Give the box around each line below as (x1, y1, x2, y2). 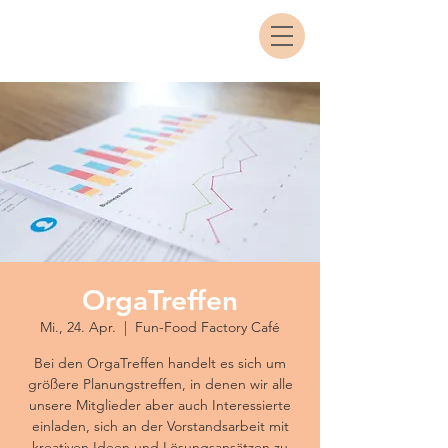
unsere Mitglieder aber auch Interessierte (29, 396, 291, 414)
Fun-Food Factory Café (135, 318, 280, 336)
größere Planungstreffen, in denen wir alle (27, 375, 293, 393)
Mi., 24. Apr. (40, 318, 116, 336)
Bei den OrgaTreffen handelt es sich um (34, 354, 286, 372)
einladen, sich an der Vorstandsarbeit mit (31, 417, 289, 435)
